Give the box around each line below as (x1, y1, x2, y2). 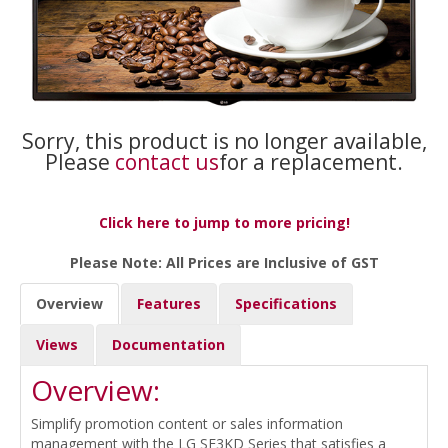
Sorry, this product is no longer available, (21, 126, 427, 155)
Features (137, 293, 201, 313)
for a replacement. (219, 147, 403, 176)
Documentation (112, 334, 225, 354)
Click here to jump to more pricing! (98, 212, 350, 232)
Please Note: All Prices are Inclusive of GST (69, 252, 379, 272)
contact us (115, 147, 219, 176)
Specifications (235, 293, 337, 313)
